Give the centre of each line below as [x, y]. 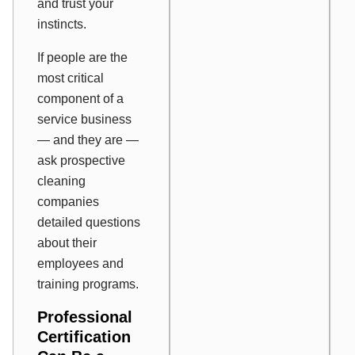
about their [67, 243]
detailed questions [89, 223]
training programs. [88, 284]
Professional [85, 317]
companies [68, 202]
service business [84, 120]
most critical [71, 78]
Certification [84, 337]
